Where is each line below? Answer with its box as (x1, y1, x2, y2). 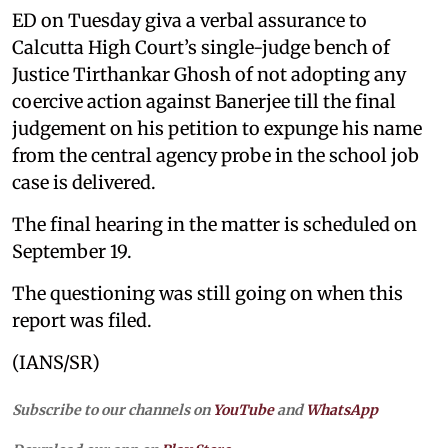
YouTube (213, 400, 274, 419)
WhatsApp (306, 400, 378, 419)
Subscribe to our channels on (12, 400, 213, 419)
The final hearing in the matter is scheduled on (12, 212, 417, 236)
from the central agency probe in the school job (12, 143, 419, 167)
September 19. (12, 239, 132, 263)
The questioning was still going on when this (12, 281, 403, 305)
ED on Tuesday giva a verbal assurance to (12, 8, 367, 32)
